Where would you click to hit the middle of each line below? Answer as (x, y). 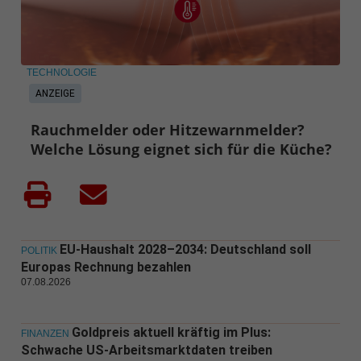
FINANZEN (45, 334)
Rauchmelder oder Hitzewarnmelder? (168, 130)
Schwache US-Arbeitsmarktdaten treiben (146, 351)
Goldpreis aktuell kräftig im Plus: (171, 333)
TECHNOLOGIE (61, 73)
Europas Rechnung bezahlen (106, 268)
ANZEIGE (55, 93)
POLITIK (39, 251)
